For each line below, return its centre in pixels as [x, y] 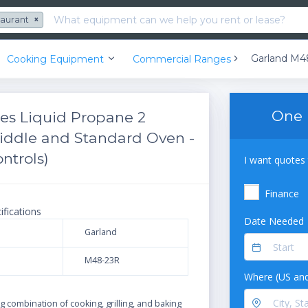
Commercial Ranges [181, 59]
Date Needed [274, 221]
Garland [99, 232]
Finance [282, 194]
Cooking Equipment [55, 59]
